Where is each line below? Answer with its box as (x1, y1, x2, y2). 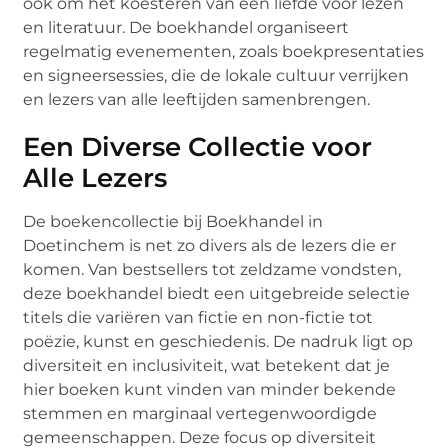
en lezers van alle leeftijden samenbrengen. (23, 89, 371, 109)
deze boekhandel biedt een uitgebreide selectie (23, 283, 411, 303)
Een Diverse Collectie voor (23, 130, 373, 163)
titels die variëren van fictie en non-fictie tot (23, 307, 374, 327)
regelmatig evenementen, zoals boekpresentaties (23, 41, 425, 61)
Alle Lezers (23, 161, 168, 194)
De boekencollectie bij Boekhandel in (23, 211, 324, 231)
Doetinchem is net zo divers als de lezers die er (23, 235, 397, 255)
